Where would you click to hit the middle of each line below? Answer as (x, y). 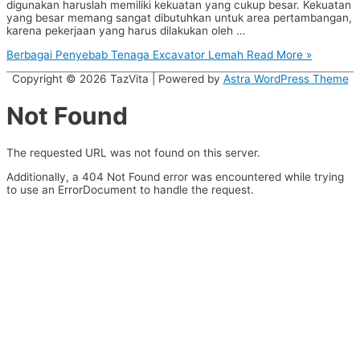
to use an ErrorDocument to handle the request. (130, 190)
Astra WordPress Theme (286, 79)
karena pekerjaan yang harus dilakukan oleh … (126, 30)
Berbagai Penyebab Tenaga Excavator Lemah (125, 54)
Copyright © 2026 (61, 79)
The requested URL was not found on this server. (133, 153)
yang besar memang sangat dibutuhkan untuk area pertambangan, (179, 17)
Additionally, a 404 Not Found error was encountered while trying (175, 177)
